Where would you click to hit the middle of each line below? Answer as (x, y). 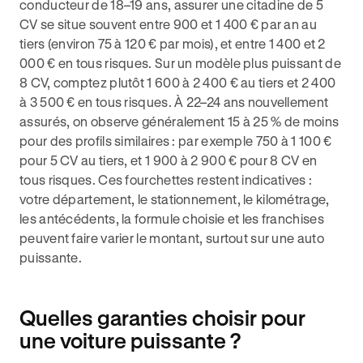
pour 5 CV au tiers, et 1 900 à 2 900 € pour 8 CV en (169, 160)
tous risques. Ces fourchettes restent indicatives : (166, 179)
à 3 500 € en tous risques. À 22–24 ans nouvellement (174, 102)
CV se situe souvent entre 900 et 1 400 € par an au (168, 24)
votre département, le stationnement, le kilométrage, (175, 199)
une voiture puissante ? (130, 340)
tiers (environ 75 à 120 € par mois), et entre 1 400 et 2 (173, 43)
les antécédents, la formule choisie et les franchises (172, 218)
